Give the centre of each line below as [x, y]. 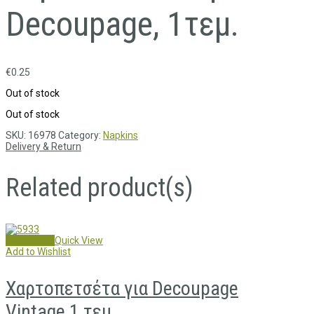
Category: [81, 136]
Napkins [121, 136]
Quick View [79, 241]
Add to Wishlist [38, 252]
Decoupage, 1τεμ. [122, 25]
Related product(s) [100, 188]
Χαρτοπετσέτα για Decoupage [122, 289]
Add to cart [30, 241]
